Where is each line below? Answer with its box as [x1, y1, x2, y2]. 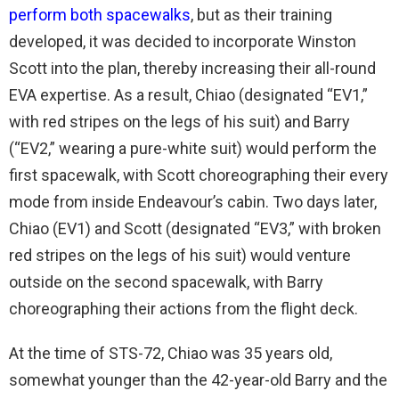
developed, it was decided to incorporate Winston [9, 31, 356, 51]
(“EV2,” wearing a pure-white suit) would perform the [9, 138, 377, 158]
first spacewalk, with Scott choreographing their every [9, 165, 388, 184]
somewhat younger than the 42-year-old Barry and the [9, 370, 387, 389]
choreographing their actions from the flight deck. [9, 298, 358, 318]
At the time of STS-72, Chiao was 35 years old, [9, 343, 332, 362]
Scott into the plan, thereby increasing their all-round [9, 58, 376, 77]
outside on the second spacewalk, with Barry [9, 272, 323, 291]
